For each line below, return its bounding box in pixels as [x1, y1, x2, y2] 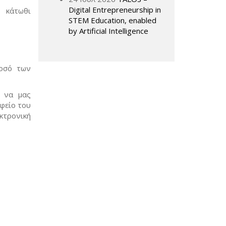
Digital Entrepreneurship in [69, 5, 161, 15]
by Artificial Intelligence [69, 26, 148, 36]
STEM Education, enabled [69, 15, 156, 25]
